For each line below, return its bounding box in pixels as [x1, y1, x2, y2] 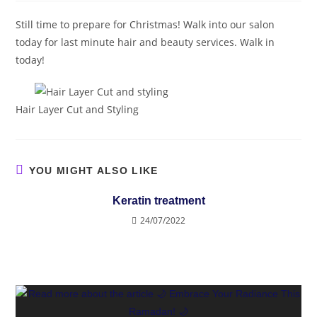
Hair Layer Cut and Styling [16, 103, 139, 117]
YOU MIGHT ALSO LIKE [28, 165, 158, 177]
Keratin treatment [112, 195, 205, 207]
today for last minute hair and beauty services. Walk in [16, 35, 275, 50]
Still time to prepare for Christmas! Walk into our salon [16, 18, 275, 32]
